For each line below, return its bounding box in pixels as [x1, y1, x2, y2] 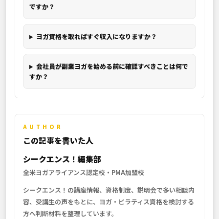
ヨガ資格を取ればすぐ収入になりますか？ [36, 32, 157, 42]
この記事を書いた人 [23, 134, 93, 147]
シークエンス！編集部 [23, 153, 101, 165]
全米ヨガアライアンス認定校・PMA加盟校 [23, 168, 144, 177]
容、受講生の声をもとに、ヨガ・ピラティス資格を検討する [23, 197, 194, 207]
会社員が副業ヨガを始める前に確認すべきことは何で [36, 62, 188, 71]
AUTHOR [23, 123, 63, 131]
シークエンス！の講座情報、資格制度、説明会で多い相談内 [23, 185, 195, 195]
